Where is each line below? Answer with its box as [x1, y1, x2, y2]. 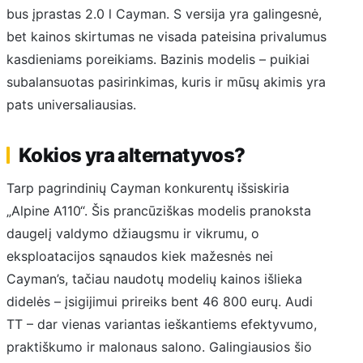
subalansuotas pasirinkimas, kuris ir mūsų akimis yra [6, 73, 326, 90]
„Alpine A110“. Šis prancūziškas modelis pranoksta [6, 202, 311, 219]
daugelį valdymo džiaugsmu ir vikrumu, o [6, 224, 259, 241]
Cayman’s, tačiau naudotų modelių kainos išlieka [6, 270, 302, 287]
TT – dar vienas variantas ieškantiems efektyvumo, [6, 315, 317, 332]
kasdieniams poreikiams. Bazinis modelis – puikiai [6, 50, 310, 67]
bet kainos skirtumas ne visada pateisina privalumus [6, 28, 327, 45]
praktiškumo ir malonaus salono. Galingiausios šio [6, 338, 312, 355]
